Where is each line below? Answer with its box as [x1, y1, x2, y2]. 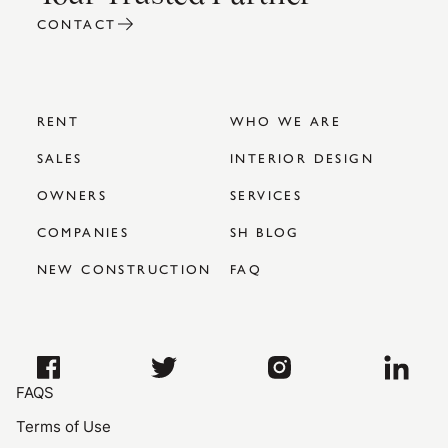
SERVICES [230, 185, 303, 204]
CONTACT [36, 14, 117, 33]
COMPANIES [36, 222, 130, 241]
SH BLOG [230, 222, 300, 241]
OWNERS [36, 185, 107, 204]
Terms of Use [16, 417, 111, 436]
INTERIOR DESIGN [230, 148, 374, 167]
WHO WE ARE [230, 111, 341, 130]
